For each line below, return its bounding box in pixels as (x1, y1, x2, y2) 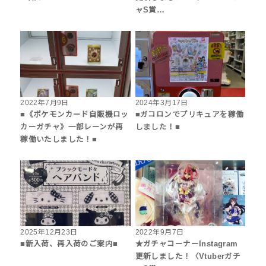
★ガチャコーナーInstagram (135, 240, 238, 249)
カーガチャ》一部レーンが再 (20, 123, 123, 132)
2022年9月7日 (135, 228, 184, 237)
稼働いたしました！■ (20, 135, 97, 144)
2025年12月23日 (20, 228, 78, 237)
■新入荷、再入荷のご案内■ (20, 240, 118, 249)
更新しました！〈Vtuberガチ (135, 252, 241, 261)
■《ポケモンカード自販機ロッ (20, 110, 129, 119)
